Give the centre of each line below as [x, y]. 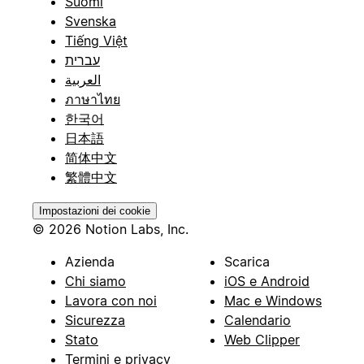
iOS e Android [267, 282]
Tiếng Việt [96, 41]
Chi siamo [95, 282]
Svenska [91, 22]
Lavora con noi [111, 301]
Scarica [247, 262]
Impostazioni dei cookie [95, 211]
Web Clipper [262, 340]
